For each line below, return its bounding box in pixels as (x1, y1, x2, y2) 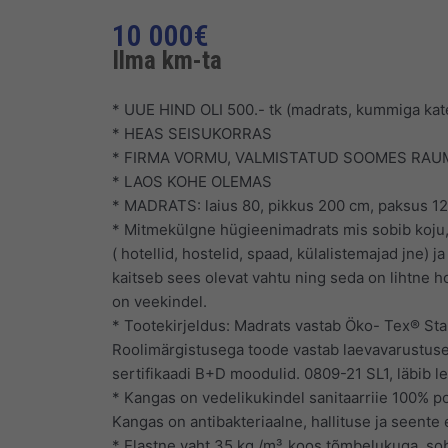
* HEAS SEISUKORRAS (112, 123, 272, 143)
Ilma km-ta (112, 44, 222, 75)
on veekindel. (112, 291, 207, 311)
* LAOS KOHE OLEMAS (112, 171, 272, 191)
